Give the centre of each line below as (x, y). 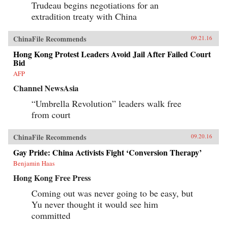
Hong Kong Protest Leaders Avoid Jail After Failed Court (112, 54)
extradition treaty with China (84, 16)
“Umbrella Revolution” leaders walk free (106, 104)
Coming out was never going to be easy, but (112, 193)
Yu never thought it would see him (95, 204)
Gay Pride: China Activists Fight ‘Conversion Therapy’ (107, 153)
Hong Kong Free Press (52, 178)
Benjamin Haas (34, 163)
